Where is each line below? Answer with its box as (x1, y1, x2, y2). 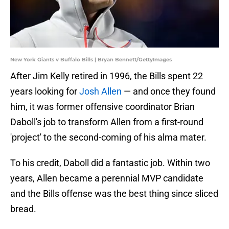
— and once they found (122, 86, 216, 97)
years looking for (10, 86, 79, 97)
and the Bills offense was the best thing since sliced (10, 188, 218, 199)
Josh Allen (79, 86, 122, 97)
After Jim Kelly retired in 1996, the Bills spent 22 (10, 71, 203, 82)
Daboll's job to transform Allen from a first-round (10, 117, 203, 128)
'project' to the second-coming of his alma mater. (10, 132, 207, 143)
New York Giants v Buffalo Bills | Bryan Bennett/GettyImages (10, 56, 172, 63)
